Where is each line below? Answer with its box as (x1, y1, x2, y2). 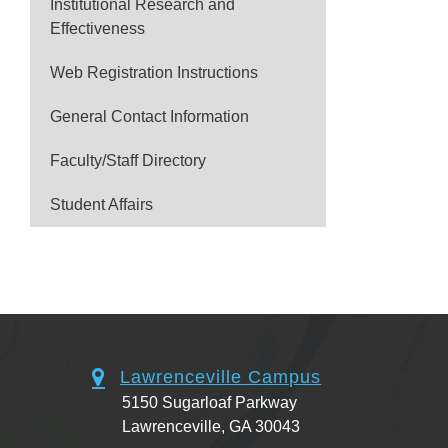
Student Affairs (50, 196, 153, 213)
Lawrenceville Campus (120, 367, 322, 387)
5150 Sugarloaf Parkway (122, 394, 297, 411)
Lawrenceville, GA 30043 (122, 418, 300, 435)
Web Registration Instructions (50, 64, 258, 81)
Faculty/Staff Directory (50, 152, 206, 169)
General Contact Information (50, 108, 249, 125)
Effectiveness (50, 20, 145, 37)
